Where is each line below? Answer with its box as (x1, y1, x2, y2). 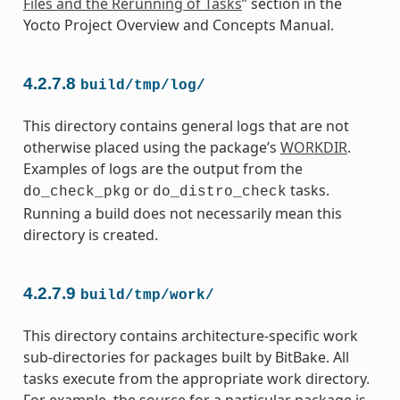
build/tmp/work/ (79, 287, 214, 304)
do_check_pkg (22, 183, 130, 200)
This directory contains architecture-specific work (22, 325, 358, 346)
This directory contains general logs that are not (22, 115, 349, 136)
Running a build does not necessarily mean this (22, 203, 342, 223)
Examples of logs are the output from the (22, 158, 303, 179)
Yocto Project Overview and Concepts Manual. (22, 14, 334, 35)
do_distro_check (152, 183, 287, 200)
